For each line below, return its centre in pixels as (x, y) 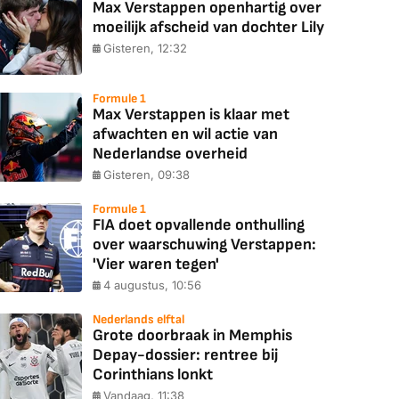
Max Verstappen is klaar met (191, 114)
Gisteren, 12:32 (145, 48)
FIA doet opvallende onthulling (199, 225)
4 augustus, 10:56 (152, 285)
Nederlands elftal (138, 319)
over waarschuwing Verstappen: (204, 244)
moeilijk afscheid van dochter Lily (208, 27)
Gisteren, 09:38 (147, 175)
